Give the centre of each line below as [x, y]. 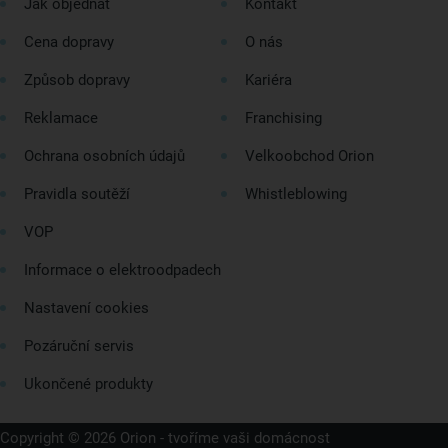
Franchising [283, 118]
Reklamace [61, 118]
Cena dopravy [69, 42]
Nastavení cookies [86, 308]
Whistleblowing [296, 194]
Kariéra [268, 80]
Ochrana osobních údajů [104, 156]
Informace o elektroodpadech [122, 270]
